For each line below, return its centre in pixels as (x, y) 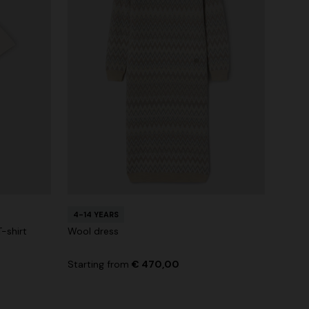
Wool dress (93, 231)
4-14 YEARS (96, 214)
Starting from (100, 264)
